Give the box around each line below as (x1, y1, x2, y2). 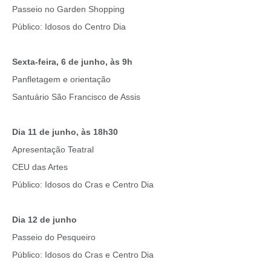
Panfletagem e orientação (12, 74, 111, 85)
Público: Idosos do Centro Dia (12, 22, 126, 32)
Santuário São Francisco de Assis (12, 92, 140, 102)
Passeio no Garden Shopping (12, 4, 125, 15)
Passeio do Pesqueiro (12, 232, 96, 243)
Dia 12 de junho (12, 215, 77, 225)
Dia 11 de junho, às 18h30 (12, 127, 118, 137)
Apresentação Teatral (12, 145, 94, 155)
